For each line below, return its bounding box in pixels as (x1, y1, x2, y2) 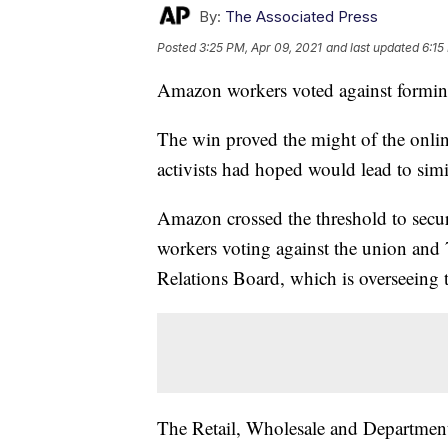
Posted (157, 40, 199, 56)
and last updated (326, 40, 419, 56)
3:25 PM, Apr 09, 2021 (199, 40, 322, 56)
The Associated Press (225, 7, 378, 27)
